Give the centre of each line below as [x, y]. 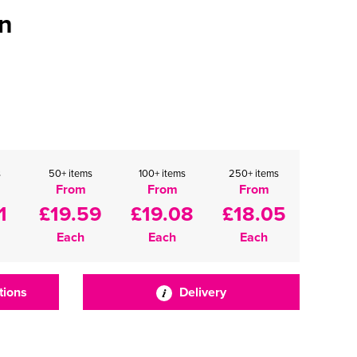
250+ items [254, 173]
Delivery [201, 292]
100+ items [162, 173]
